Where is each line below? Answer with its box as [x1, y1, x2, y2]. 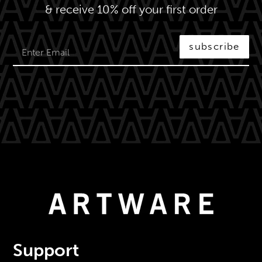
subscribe [189, 40, 240, 53]
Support [13, 239, 79, 261]
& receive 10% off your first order [44, 2, 218, 16]
